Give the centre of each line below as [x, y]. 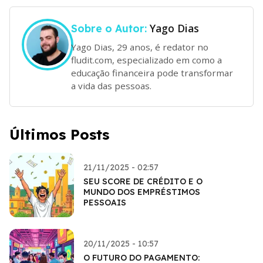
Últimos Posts [59, 134]
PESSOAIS [105, 202]
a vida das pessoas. [111, 85]
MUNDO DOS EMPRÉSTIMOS [142, 192]
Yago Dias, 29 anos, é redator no [140, 47]
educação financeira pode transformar [152, 73]
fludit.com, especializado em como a [146, 60]
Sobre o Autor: [110, 28]
